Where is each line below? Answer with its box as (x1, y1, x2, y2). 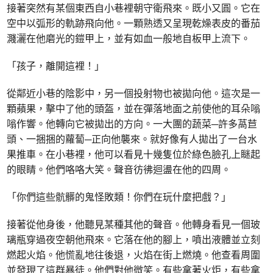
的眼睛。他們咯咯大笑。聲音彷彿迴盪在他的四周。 (7, 162, 232, 176)
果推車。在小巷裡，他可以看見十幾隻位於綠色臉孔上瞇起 (7, 147, 261, 161)
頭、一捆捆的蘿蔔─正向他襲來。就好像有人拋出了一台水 (7, 132, 258, 146)
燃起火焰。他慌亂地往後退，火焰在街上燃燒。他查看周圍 (7, 247, 261, 261)
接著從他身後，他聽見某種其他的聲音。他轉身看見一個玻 (7, 217, 261, 231)
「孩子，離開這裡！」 (7, 58, 105, 73)
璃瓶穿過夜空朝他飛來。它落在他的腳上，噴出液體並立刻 (7, 232, 261, 246)
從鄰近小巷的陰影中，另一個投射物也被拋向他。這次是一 (7, 86, 261, 100)
